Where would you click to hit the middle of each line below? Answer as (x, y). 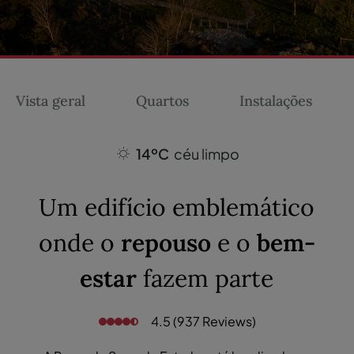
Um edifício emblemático (177, 207)
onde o (79, 242)
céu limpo (206, 153)
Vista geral (51, 100)
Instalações (276, 100)
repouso (166, 242)
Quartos (162, 100)
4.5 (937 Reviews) (203, 321)
